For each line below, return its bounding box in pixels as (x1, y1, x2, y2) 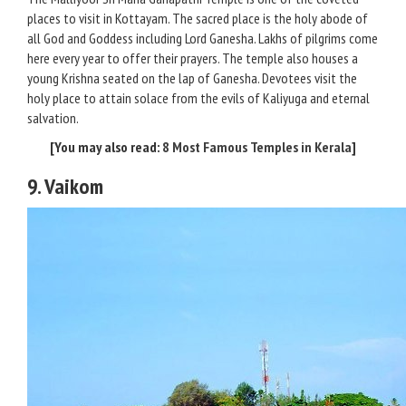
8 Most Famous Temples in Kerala (162, 138, 352, 156)
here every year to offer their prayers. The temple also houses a (27, 49, 358, 67)
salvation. (27, 109, 79, 127)
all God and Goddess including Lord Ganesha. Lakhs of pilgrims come (27, 29, 378, 47)
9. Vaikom (27, 172, 103, 200)
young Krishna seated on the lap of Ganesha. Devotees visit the (27, 69, 357, 87)
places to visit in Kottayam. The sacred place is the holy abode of (27, 9, 368, 27)
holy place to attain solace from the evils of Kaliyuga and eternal (27, 89, 370, 107)
